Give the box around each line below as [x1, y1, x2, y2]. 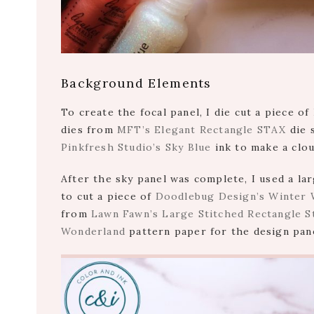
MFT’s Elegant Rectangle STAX [117, 123, 287, 137]
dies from [61, 123, 117, 137]
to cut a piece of [61, 190, 156, 203]
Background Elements [61, 75, 212, 92]
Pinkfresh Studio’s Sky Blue [61, 141, 212, 154]
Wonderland [61, 225, 125, 238]
